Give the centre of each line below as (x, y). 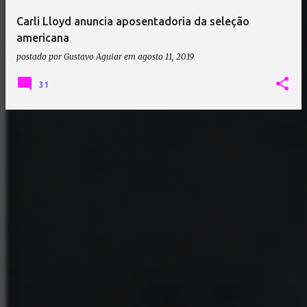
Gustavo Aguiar (93, 57)
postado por (40, 57)
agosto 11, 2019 (166, 57)
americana (43, 38)
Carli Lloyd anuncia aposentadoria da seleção (133, 21)
